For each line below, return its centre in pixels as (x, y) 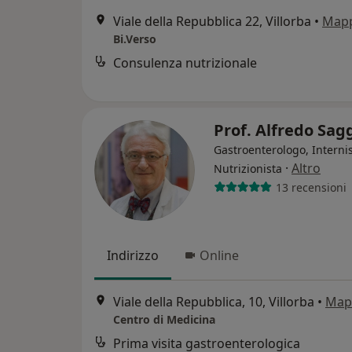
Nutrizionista (248, 169)
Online (219, 255)
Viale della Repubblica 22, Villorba (212, 22)
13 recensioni (311, 187)
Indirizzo (133, 255)
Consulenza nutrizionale (185, 63)
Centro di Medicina (164, 320)
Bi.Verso (135, 39)
